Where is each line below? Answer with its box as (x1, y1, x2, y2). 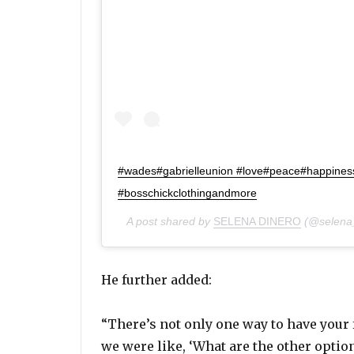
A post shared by (126, 214, 213, 228)
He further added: (101, 271, 212, 288)
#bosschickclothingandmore (118, 186, 257, 199)
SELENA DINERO (213, 214, 301, 228)
